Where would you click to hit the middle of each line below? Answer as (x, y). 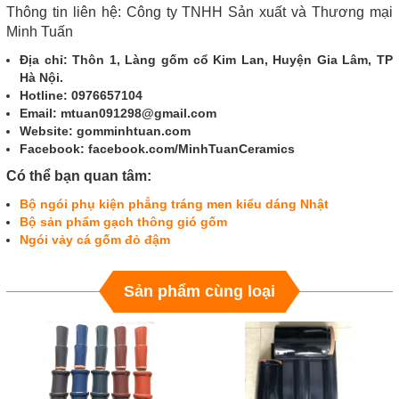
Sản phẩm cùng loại (199, 291)
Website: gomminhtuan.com (105, 131)
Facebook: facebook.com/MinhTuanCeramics (161, 149)
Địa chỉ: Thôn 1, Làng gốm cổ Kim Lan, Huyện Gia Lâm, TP (206, 60)
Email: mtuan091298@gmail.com (118, 113)
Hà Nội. (41, 77)
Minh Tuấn (40, 32)
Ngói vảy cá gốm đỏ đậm (95, 240)
